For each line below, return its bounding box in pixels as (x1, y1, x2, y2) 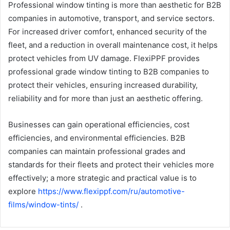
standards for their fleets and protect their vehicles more (8, 159, 214, 169)
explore (8, 186, 38, 196)
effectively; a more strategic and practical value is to (8, 172, 197, 183)
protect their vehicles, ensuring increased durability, (8, 80, 198, 90)
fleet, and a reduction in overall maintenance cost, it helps (8, 40, 218, 50)
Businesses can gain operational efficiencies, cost (8, 119, 189, 129)
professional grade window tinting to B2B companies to (8, 66, 209, 76)
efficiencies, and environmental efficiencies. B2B (8, 132, 185, 143)
